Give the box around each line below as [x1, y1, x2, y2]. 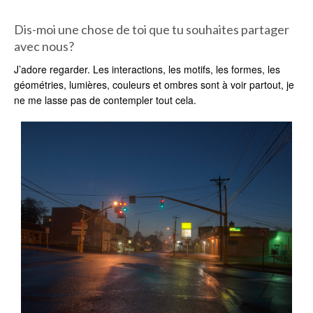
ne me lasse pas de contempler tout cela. [14, 92, 196, 107]
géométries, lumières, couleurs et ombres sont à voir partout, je [14, 77, 294, 92]
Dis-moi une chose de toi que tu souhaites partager [14, 21, 289, 37]
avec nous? [14, 38, 74, 54]
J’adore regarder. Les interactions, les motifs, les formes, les [14, 61, 280, 76]
